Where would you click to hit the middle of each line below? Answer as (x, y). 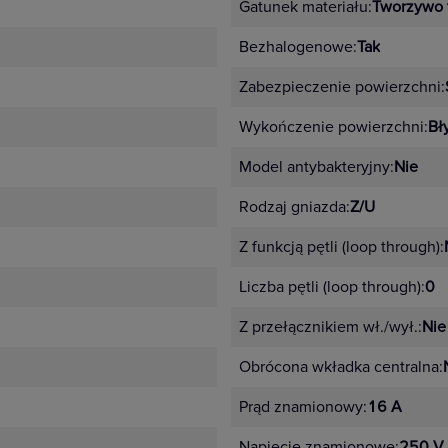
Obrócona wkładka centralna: (341, 367)
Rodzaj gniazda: (294, 207)
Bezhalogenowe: (298, 47)
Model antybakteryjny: (316, 167)
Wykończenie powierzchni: (333, 127)
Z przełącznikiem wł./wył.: (330, 327)
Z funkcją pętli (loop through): (341, 247)
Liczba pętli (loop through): (332, 287)
